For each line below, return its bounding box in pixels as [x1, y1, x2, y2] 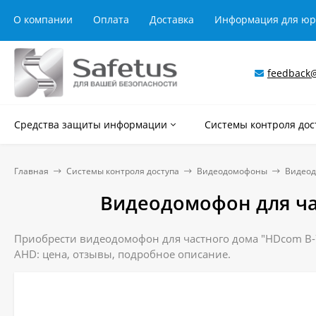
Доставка [150, 13, 194, 26]
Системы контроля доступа [66, 165, 179, 177]
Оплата [93, 13, 129, 26]
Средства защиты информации [14, 118, 167, 131]
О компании [13, 13, 73, 26]
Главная [14, 165, 49, 177]
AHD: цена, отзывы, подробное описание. [14, 247, 231, 261]
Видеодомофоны [197, 165, 267, 177]
